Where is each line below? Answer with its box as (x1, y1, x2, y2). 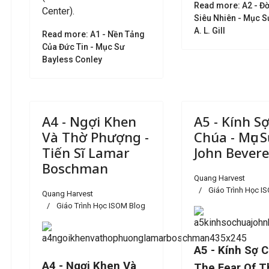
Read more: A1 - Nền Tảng (42, 29, 145, 39)
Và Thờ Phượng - (42, 128, 149, 146)
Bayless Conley (42, 55, 102, 64)
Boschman (42, 159, 108, 177)
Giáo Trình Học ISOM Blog (56, 201, 145, 210)
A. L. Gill (194, 26, 226, 35)
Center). (42, 5, 74, 17)
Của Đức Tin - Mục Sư (42, 42, 125, 52)
